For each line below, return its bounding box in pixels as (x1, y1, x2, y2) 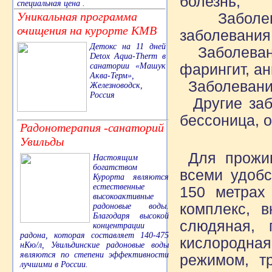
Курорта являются (93, 172, 169, 182)
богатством (93, 162, 137, 172)
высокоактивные (93, 191, 154, 201)
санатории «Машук (90, 61, 166, 70)
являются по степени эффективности (20, 250, 169, 259)
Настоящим (93, 152, 138, 162)
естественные (93, 182, 144, 191)
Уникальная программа (17, 9, 137, 23)
